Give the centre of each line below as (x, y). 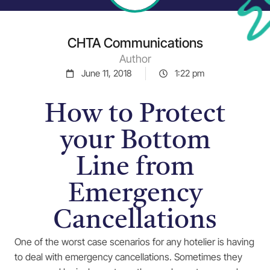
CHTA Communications (135, 43)
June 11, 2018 (107, 73)
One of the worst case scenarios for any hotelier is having (134, 242)
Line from (135, 168)
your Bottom (135, 142)
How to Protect (135, 115)
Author (135, 59)
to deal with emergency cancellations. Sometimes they (128, 257)
